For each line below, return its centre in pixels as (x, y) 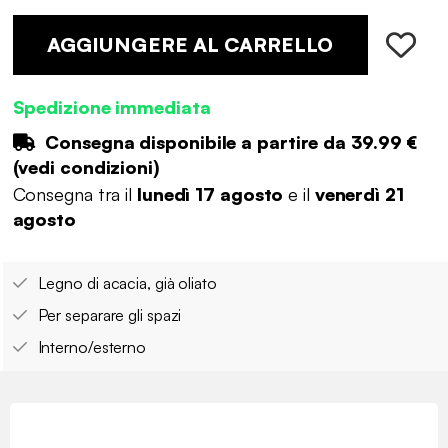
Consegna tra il (74, 194)
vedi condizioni (85, 166)
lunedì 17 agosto (210, 194)
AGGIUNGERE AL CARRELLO (190, 44)
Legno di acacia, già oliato (127, 283)
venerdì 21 (359, 194)
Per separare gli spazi (109, 315)
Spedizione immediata (111, 106)
